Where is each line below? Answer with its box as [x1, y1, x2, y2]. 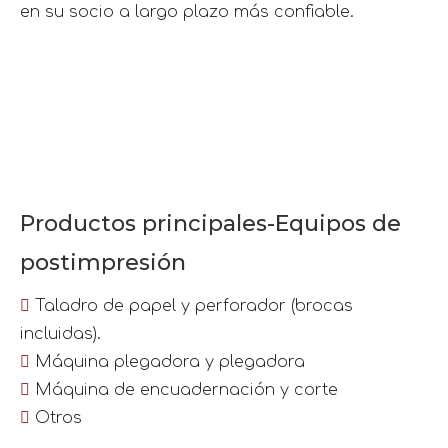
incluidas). [20, 325, 101, 343]
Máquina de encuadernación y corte [30, 381, 338, 399]
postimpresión [20, 249, 186, 276]
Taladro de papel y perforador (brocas [30, 297, 353, 315]
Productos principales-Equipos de [20, 210, 401, 237]
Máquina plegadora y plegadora [30, 353, 305, 371]
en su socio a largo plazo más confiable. [20, 3, 354, 21]
